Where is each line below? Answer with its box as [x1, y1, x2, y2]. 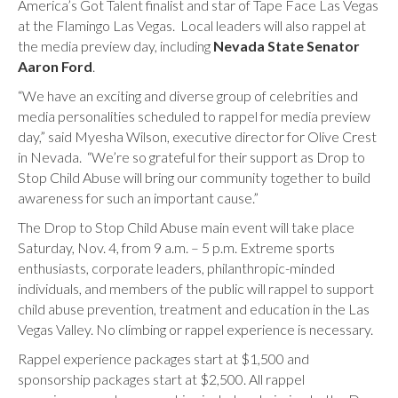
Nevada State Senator [213, 37, 360, 54]
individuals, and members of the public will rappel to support [18, 280, 374, 297]
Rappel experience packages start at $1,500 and [18, 350, 309, 367]
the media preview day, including [18, 37, 213, 54]
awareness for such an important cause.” [18, 189, 259, 206]
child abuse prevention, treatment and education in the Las [18, 300, 370, 317]
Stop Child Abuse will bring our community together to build [18, 169, 370, 186]
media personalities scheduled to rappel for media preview [18, 107, 370, 124]
